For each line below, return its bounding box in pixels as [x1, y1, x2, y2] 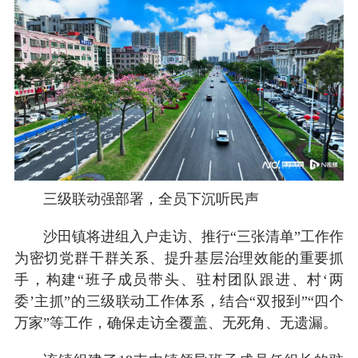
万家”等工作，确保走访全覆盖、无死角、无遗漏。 [14, 314, 337, 331]
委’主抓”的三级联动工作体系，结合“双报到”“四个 [14, 292, 344, 309]
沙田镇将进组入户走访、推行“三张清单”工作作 [42, 228, 344, 245]
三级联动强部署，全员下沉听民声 [42, 190, 259, 207]
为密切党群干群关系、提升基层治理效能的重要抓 [14, 249, 344, 266]
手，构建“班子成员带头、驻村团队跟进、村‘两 [14, 271, 344, 288]
